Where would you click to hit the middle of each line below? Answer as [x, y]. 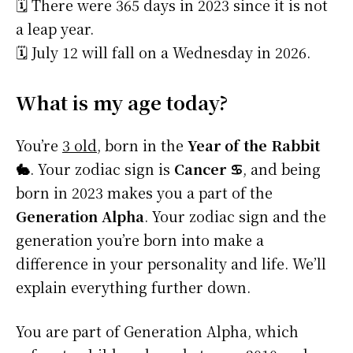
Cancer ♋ [208, 169]
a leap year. [55, 29]
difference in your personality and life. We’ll [171, 264]
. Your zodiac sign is [102, 169]
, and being [282, 169]
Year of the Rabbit [254, 145]
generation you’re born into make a [140, 240]
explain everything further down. [133, 287]
